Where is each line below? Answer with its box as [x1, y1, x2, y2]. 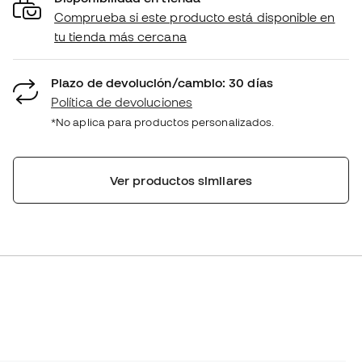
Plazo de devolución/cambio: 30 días [51, 74, 273, 90]
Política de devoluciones [51, 94, 192, 109]
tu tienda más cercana [54, 28, 187, 44]
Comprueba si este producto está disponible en [54, 9, 335, 24]
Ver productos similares [110, 172, 252, 187]
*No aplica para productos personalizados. [51, 115, 275, 128]
